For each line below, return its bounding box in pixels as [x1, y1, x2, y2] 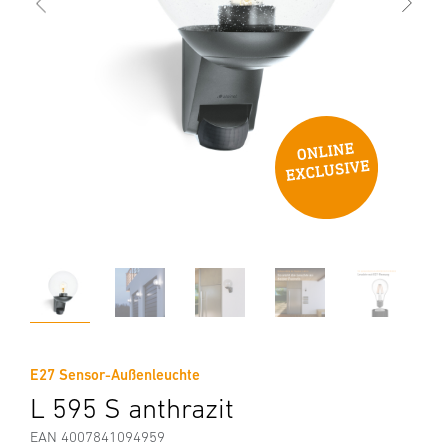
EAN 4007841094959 [30, 428, 165, 445]
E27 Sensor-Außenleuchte [30, 366, 200, 383]
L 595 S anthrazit [30, 392, 234, 424]
